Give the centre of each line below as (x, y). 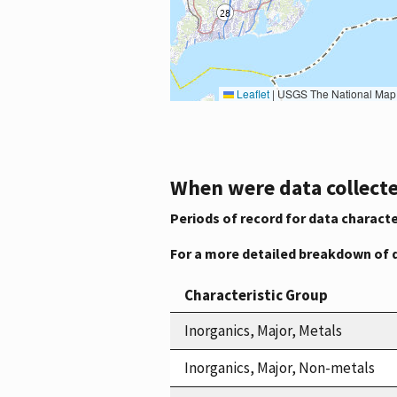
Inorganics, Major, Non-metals (280, 367)
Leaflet (252, 93)
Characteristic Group (256, 295)
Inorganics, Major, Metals (263, 330)
